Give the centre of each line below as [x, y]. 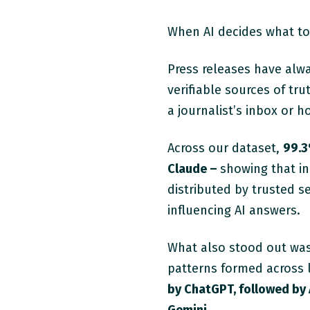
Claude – [194, 169]
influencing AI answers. [234, 211]
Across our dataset [222, 148]
